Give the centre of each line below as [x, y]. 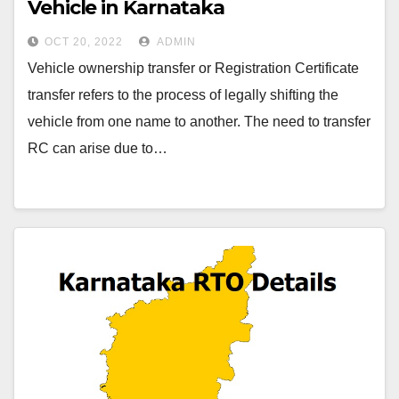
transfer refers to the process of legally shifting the [183, 95]
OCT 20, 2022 [84, 42]
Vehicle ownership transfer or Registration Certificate [193, 68]
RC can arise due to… [98, 148]
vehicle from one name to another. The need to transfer [199, 122]
